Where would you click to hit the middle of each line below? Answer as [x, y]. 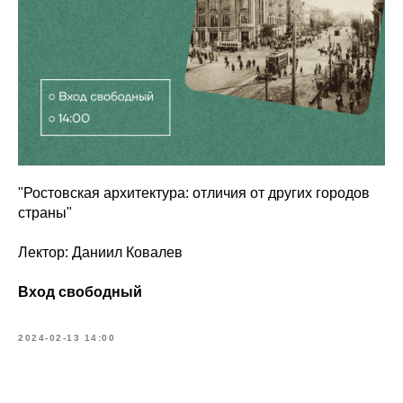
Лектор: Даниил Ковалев [100, 253]
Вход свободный [80, 292]
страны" [45, 213]
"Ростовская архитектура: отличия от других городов [194, 193]
